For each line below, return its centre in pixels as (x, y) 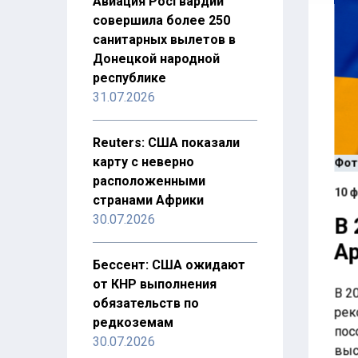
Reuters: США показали (166, 143)
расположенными (149, 181)
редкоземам (133, 322)
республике (129, 78)
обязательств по (146, 303)
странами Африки (148, 200)
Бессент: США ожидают (169, 265)
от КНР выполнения (155, 284)
